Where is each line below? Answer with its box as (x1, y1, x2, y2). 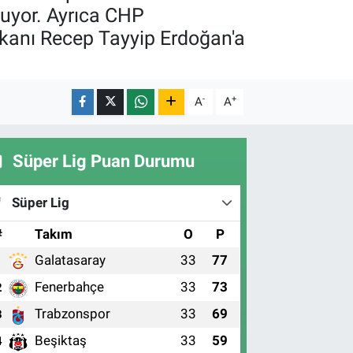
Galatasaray (35, 252, 106, 268)
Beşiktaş (35, 333, 87, 348)
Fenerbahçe (35, 279, 105, 295)
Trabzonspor (35, 306, 111, 321)
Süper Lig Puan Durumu (8, 151, 195, 171)
